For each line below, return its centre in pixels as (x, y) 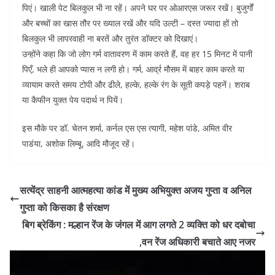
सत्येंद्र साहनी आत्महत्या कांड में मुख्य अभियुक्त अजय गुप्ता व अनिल (136, 190)
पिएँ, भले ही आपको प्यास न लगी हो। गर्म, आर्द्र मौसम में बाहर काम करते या (133, 69)
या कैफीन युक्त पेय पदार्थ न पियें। (73, 99)
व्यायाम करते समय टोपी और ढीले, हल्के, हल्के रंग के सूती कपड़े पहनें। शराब (136, 84)
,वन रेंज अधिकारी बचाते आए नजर (197, 242)
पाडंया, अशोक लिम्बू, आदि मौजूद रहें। (79, 143)
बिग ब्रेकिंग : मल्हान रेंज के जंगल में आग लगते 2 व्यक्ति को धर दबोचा (139, 224)
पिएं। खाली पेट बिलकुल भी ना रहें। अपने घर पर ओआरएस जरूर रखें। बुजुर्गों (137, 7)
